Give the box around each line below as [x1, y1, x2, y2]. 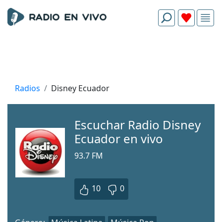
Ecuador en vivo [74, 130, 163, 147]
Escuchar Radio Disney [74, 116, 201, 133]
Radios [15, 83, 40, 94]
